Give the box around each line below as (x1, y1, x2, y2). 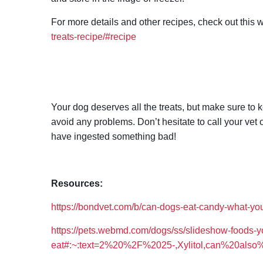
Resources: (51, 178, 105, 188)
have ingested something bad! (51, 131, 176, 141)
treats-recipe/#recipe (51, 32, 136, 42)
